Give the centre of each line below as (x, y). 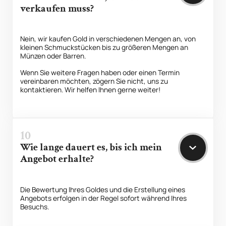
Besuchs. (35, 206)
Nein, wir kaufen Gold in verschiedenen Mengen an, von (108, 38)
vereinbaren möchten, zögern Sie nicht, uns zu (94, 81)
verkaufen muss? (57, 8)
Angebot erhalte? (57, 159)
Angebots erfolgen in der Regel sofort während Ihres (104, 198)
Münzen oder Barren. (53, 55)
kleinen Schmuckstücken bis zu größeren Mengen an (104, 47)
